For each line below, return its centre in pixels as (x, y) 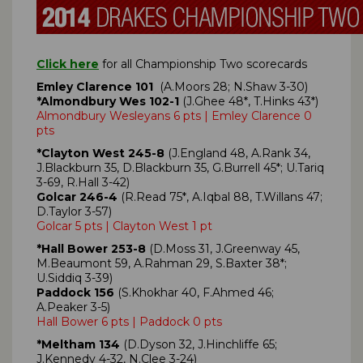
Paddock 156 (75, 292)
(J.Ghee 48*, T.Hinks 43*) (250, 101)
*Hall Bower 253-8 (91, 248)
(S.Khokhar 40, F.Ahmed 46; (194, 292)
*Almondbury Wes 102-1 (109, 101)
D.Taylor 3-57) (74, 211)
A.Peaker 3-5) (73, 307)
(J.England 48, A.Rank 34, (237, 153)
